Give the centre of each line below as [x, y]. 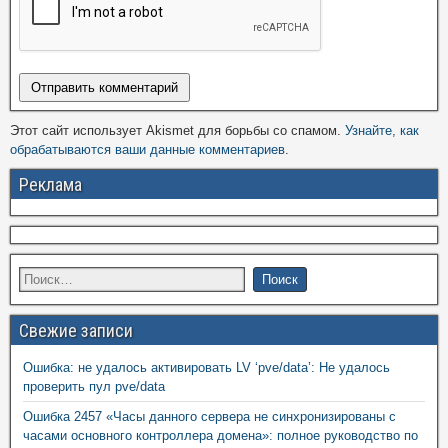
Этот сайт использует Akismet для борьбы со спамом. [177, 131]
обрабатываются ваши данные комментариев [147, 150]
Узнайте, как [382, 131]
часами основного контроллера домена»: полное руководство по [220, 436]
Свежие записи [76, 331]
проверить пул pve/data [94, 387]
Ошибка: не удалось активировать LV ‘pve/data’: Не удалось [206, 368]
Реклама [50, 185]
